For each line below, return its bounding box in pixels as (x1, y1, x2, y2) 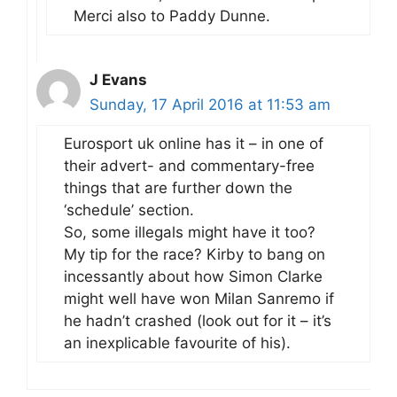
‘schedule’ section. (64, 201, 194, 220)
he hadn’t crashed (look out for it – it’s (64, 312, 331, 331)
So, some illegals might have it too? (64, 223, 315, 242)
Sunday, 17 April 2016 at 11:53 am (90, 96, 331, 114)
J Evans (90, 71, 147, 90)
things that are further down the (64, 179, 292, 198)
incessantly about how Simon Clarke (64, 268, 323, 286)
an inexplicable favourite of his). (64, 334, 291, 353)
